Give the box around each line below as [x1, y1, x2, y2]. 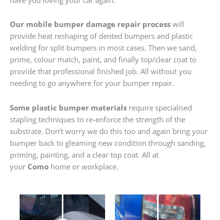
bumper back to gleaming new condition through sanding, [10, 137, 206, 148]
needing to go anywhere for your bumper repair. [10, 78, 174, 88]
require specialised [127, 102, 192, 112]
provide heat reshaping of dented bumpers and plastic [10, 31, 193, 41]
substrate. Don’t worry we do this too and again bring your [10, 126, 208, 136]
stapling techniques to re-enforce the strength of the [10, 114, 185, 124]
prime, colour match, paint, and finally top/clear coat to [10, 55, 196, 65]
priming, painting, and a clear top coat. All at [10, 149, 159, 160]
